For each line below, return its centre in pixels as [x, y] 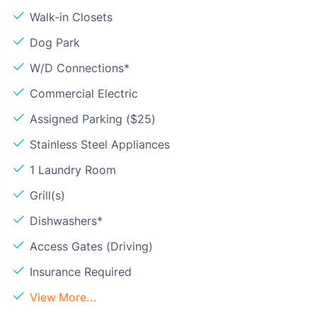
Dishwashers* [66, 221]
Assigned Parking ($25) [93, 119]
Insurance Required [81, 272]
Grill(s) [47, 196]
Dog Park [55, 43]
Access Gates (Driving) [91, 247]
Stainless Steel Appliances [100, 145]
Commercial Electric [84, 94]
